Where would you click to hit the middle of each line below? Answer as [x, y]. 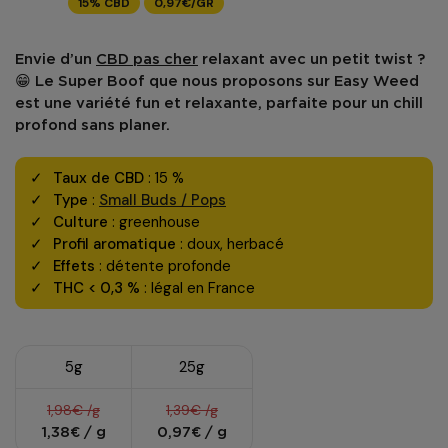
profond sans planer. [92, 125]
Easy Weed [376, 81]
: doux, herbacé [230, 244]
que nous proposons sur [239, 81]
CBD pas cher [147, 59]
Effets [74, 266]
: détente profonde [163, 266]
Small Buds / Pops [162, 200]
